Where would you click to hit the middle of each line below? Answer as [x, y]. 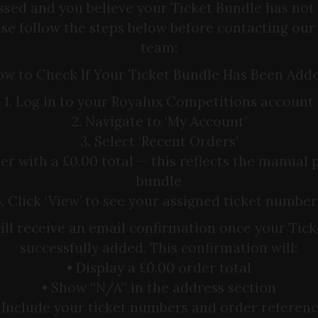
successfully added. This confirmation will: [159, 247]
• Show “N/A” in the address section [159, 287]
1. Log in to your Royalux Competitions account [159, 101]
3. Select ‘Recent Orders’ [159, 141]
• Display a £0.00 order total [159, 267]
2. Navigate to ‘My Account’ [159, 121]
